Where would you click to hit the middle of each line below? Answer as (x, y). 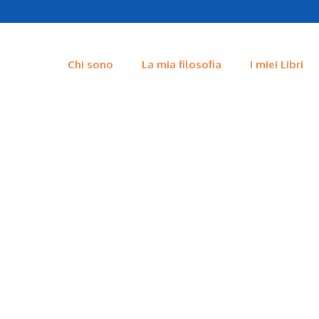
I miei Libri (276, 65)
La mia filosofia (181, 65)
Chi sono (90, 65)
